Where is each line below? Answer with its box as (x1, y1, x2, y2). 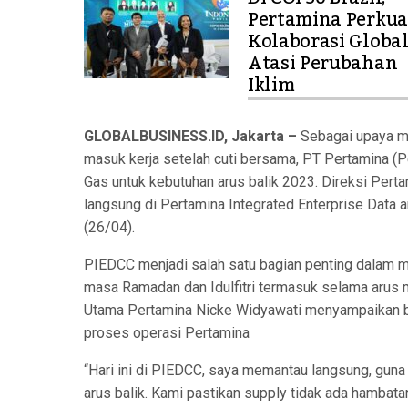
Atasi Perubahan (248, 46, 398, 82)
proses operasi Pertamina (84, 324, 250, 342)
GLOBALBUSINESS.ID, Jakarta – (84, 127, 297, 145)
